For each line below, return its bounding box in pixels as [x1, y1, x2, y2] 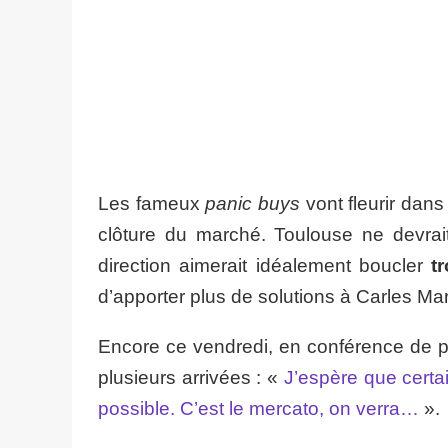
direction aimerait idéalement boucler [98, 255, 432, 276]
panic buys [205, 193, 300, 214]
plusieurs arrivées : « [98, 367, 284, 388]
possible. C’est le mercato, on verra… [98, 398, 419, 419]
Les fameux [98, 193, 206, 214]
